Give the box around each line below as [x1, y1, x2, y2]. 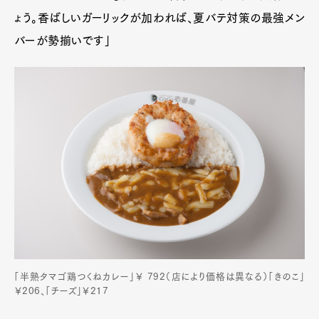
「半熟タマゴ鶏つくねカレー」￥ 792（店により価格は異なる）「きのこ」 [14, 272, 305, 282]
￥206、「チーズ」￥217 [14, 286, 109, 296]
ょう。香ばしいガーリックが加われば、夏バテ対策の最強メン [14, 11, 305, 23]
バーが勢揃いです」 [14, 34, 111, 46]
